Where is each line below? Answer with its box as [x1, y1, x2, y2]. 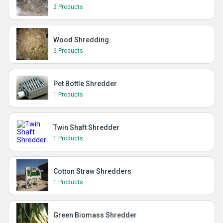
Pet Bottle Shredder [53, 80, 117, 88]
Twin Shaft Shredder [53, 123, 119, 131]
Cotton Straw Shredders [53, 167, 131, 175]
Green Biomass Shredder [53, 211, 137, 219]
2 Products [53, 3, 83, 10]
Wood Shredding [53, 36, 109, 44]
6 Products [53, 47, 83, 54]
